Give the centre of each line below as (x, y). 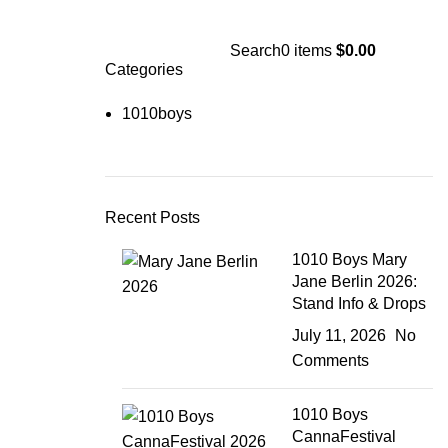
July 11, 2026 (339, 336)
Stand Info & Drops (359, 304)
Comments (331, 361)
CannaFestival (344, 437)
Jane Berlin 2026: (355, 282)
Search (255, 50)
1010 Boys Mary (350, 260)
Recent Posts (152, 218)
